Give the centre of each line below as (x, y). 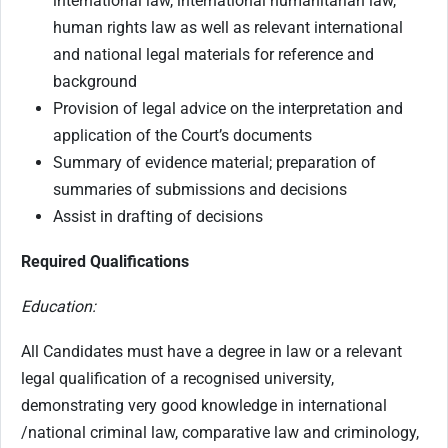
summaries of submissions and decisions (200, 189)
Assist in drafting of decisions (158, 216)
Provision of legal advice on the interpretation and (228, 108)
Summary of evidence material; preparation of (214, 162)
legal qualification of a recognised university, (177, 378)
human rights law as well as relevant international (228, 27)
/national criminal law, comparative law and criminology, (220, 432)
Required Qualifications (105, 261)
